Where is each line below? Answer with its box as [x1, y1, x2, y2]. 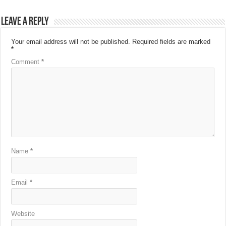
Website [11, 210, 35, 217]
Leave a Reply [1, 16, 49, 28]
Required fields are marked [132, 38, 211, 45]
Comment [11, 58, 42, 66]
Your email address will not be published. [11, 38, 131, 45]
